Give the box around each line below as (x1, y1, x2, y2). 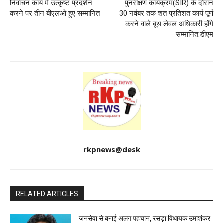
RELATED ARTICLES (16, 190, 78, 198)
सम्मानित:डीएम (175, 30, 213, 39)
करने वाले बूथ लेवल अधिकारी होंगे (125, 19, 213, 29)
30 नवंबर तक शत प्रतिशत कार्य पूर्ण (119, 9, 213, 18)
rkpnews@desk (83, 144, 140, 155)
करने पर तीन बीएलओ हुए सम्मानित (10, 9, 100, 18)
